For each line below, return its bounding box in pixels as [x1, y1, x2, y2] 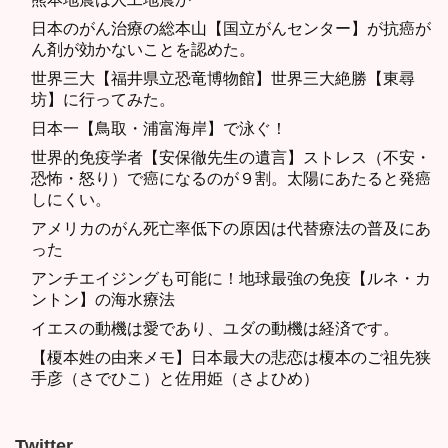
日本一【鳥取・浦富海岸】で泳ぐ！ [31, 120, 287, 138]
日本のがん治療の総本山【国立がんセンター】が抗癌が [31, 20, 431, 38]
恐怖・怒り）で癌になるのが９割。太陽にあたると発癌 [31, 170, 431, 188]
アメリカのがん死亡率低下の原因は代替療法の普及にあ [31, 220, 431, 238]
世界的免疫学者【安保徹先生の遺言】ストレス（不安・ [31, 149, 431, 167]
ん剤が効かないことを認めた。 [31, 41, 255, 59]
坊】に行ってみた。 [31, 91, 175, 109]
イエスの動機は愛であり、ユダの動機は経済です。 [31, 320, 399, 338]
